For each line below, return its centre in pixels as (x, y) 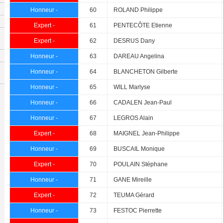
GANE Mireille (133, 179)
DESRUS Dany (134, 41)
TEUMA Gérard (134, 195)
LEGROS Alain (133, 118)
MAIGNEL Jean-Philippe (147, 133)
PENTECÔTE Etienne (143, 25)
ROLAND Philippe (138, 10)
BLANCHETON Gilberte (146, 71)
